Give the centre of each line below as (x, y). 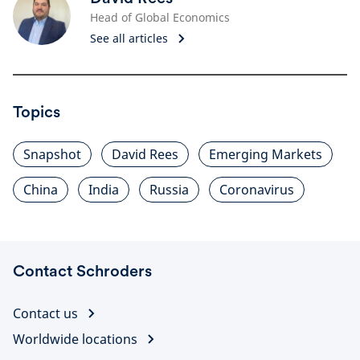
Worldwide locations (75, 340)
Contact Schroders (82, 271)
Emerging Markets (266, 155)
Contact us (45, 314)
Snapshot (52, 155)
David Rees (145, 155)
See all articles (129, 39)
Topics (37, 112)
